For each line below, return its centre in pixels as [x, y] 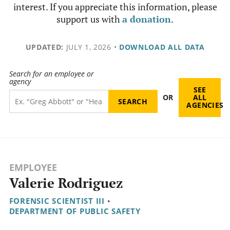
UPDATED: [44, 47]
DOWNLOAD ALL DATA [162, 47]
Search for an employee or [51, 74]
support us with [89, 19]
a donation [147, 19]
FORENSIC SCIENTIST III [57, 201]
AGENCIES [205, 105]
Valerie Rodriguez [66, 183]
